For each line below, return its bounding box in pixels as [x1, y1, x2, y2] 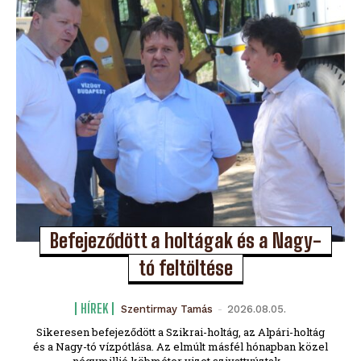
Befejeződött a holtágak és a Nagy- [50, 229, 322, 253]
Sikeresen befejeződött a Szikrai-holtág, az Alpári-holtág [36, 325, 325, 340]
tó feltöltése [139, 256, 233, 280]
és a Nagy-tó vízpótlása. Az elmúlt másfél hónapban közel [33, 339, 328, 355]
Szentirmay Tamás [121, 303, 213, 316]
